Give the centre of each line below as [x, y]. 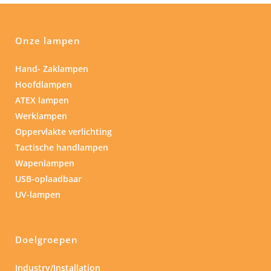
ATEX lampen [42, 100]
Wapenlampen [45, 163]
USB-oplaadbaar [48, 179]
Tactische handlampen [62, 148]
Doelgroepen [47, 240]
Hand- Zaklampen [52, 69]
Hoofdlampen [44, 85]
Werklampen [41, 116]
